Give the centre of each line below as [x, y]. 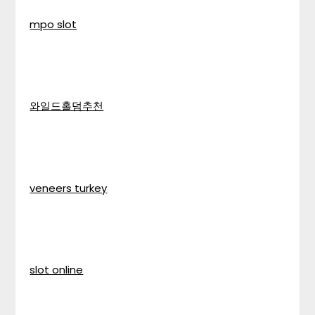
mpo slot [53, 24]
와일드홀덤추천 [67, 106]
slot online [57, 270]
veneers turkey [69, 188]
